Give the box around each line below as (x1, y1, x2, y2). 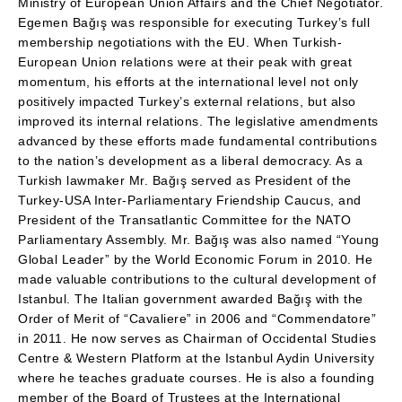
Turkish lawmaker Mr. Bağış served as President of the (18, 173, 352, 188)
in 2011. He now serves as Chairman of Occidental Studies (18, 331, 376, 345)
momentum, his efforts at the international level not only (18, 74, 359, 89)
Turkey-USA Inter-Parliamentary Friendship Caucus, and (18, 193, 362, 207)
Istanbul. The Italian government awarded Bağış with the (18, 292, 363, 306)
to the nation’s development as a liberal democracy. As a (18, 153, 363, 168)
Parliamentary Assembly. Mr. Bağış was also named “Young (18, 232, 380, 247)
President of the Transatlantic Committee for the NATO (18, 213, 352, 227)
